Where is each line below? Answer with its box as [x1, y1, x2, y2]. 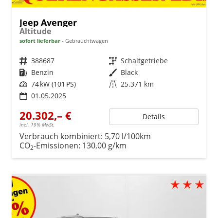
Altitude [19, 25, 51, 36]
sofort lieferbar [19, 36, 60, 44]
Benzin [31, 67, 54, 77]
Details [143, 111, 165, 121]
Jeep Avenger [19, 16, 77, 28]
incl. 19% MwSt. [19, 121, 54, 128]
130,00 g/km [82, 140, 127, 151]
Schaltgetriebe [121, 55, 168, 65]
